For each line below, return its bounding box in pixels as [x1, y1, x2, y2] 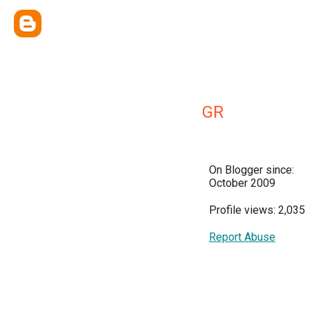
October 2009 [209, 176, 275, 190]
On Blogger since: [209, 163, 294, 176]
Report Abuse [209, 230, 275, 244]
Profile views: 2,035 [209, 203, 305, 217]
